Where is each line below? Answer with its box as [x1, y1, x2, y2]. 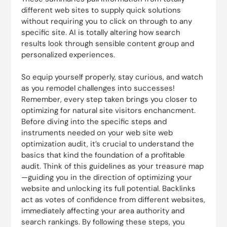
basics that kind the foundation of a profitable [21, 150, 185, 160]
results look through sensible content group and [21, 38, 195, 49]
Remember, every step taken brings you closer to [21, 94, 198, 104]
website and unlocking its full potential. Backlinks [21, 183, 196, 194]
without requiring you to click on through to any [21, 16, 193, 26]
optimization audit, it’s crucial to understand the [21, 139, 195, 149]
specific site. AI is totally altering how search [21, 27, 181, 37]
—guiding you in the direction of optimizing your [21, 172, 193, 182]
